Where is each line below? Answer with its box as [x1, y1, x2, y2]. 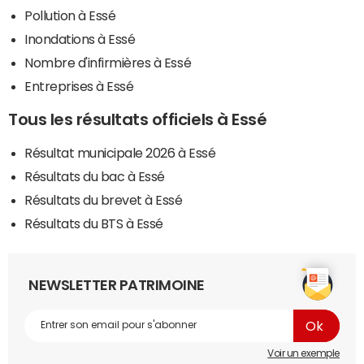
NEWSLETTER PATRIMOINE [28, 277, 205, 292]
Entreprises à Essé [24, 79, 134, 93]
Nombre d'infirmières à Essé [24, 55, 192, 69]
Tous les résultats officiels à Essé [8, 110, 267, 128]
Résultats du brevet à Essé [24, 193, 183, 206]
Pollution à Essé [24, 8, 116, 22]
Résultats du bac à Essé [24, 169, 165, 183]
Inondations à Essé [24, 32, 136, 45]
